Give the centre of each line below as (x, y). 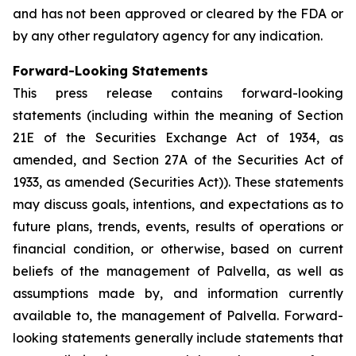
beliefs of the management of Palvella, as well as (178, 271)
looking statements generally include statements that (178, 338)
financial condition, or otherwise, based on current (178, 249)
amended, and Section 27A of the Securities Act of (178, 160)
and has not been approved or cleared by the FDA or (178, 14)
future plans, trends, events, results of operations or (178, 226)
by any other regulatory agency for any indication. (168, 36)
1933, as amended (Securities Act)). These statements (178, 182)
